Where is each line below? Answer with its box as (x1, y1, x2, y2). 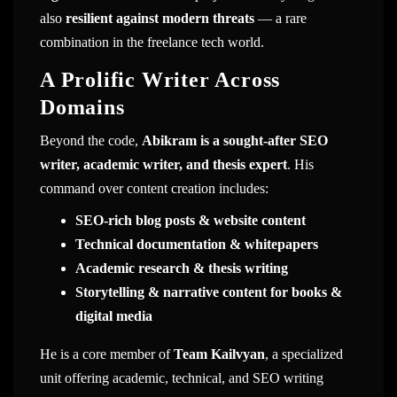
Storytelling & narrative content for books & (75, 284, 342, 300)
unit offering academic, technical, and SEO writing (40, 370, 323, 386)
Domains (40, 95, 125, 119)
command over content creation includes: (40, 180, 269, 196)
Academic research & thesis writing (75, 261, 288, 276)
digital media (75, 308, 152, 324)
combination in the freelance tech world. (40, 35, 264, 51)
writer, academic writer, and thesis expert (40, 156, 287, 172)
